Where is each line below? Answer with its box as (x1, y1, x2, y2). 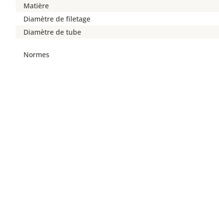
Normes (23, 50, 49, 59)
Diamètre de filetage (23, 14, 90, 23)
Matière (23, 1, 49, 10)
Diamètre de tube (23, 27, 81, 37)
